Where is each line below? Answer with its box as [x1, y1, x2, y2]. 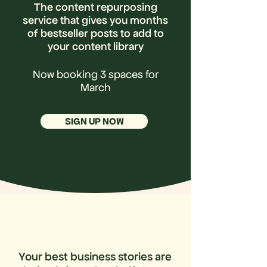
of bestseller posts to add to [27, 26, 164, 39]
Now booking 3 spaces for [32, 68, 159, 80]
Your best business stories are [18, 249, 172, 263]
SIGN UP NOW [64, 115, 124, 127]
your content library [47, 39, 144, 52]
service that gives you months [23, 13, 168, 26]
